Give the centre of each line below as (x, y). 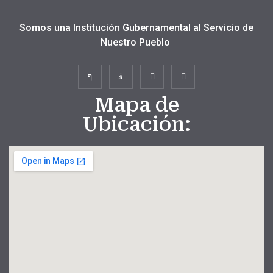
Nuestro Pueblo (136, 42)
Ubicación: (136, 124)
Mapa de (136, 105)
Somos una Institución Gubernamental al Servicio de (136, 28)
